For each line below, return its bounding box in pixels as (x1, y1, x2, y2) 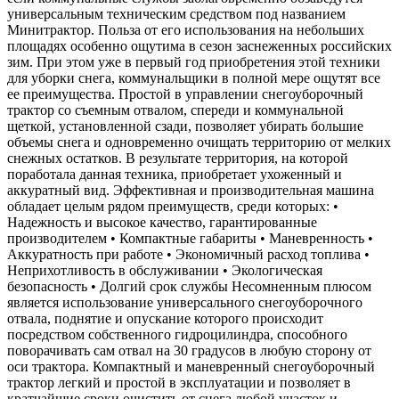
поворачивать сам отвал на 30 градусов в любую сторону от (7, 343, 371, 359)
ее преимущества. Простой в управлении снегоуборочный (7, 86, 363, 102)
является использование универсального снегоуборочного (7, 295, 362, 311)
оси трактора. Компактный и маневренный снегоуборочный (7, 359, 375, 375)
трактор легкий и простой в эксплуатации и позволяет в (7, 375, 351, 391)
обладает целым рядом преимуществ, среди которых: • (7, 199, 338, 215)
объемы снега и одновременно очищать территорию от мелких (7, 134, 391, 151)
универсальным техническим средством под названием (7, 6, 346, 22)
